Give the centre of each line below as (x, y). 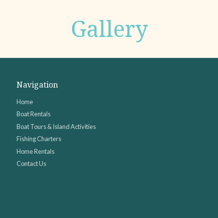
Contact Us (32, 163)
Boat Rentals (34, 114)
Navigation (37, 85)
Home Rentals (36, 151)
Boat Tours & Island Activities (56, 126)
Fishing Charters (39, 139)
